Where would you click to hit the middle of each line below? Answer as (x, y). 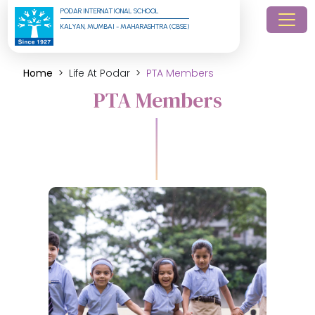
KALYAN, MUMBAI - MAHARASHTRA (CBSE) (125, 26)
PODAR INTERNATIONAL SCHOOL (110, 11)
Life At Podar (100, 73)
